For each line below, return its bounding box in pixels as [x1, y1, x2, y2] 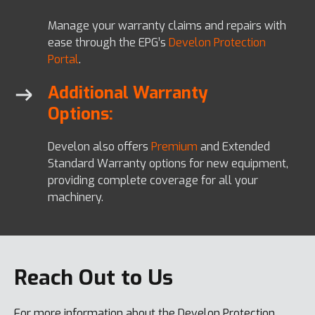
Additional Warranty [48, 81, 208, 104]
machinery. [48, 189, 103, 205]
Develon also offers [48, 139, 151, 154]
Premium [151, 139, 198, 154]
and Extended [198, 139, 270, 154]
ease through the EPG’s [48, 34, 169, 50]
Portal [48, 51, 79, 67]
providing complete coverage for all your [48, 172, 258, 188]
